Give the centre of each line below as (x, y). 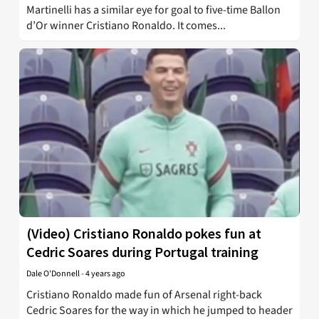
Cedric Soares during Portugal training (142, 251)
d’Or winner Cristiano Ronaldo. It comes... (126, 26)
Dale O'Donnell (53, 273)
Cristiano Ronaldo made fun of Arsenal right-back (144, 294)
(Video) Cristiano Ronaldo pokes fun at (144, 233)
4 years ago (105, 273)
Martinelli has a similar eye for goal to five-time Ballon (153, 10)
